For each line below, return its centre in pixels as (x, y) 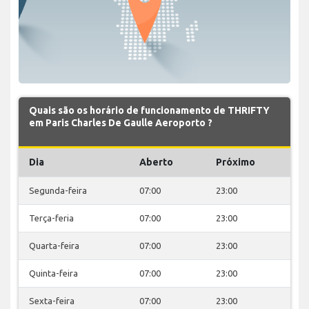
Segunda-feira (58, 190)
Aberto (156, 162)
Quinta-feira (53, 273)
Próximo (236, 162)
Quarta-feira (54, 245)
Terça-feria (51, 218)
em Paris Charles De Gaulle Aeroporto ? (121, 122)
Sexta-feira (52, 300)
